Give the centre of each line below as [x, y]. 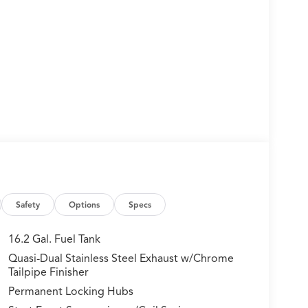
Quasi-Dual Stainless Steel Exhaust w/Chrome [121, 258]
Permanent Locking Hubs [70, 291]
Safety [28, 204]
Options [85, 204]
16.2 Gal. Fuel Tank [54, 239]
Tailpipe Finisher [48, 272]
